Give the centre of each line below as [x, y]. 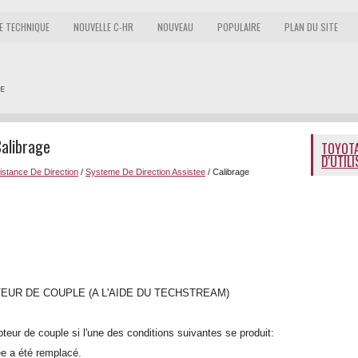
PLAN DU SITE [311, 27]
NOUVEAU [175, 27]
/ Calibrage [227, 172]
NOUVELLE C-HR [103, 27]
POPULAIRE [239, 27]
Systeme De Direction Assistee [145, 172]
